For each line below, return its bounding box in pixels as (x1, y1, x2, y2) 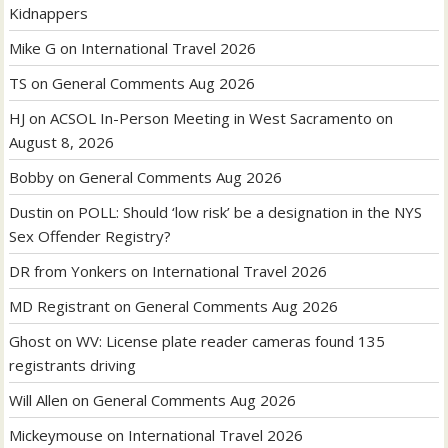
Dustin (9, 202, 54, 223)
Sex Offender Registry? (9, 226, 172, 247)
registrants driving (9, 355, 137, 376)
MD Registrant (9, 296, 111, 317)
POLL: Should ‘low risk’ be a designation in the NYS (78, 202, 423, 223)
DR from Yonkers (9, 261, 128, 282)
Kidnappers (9, 3, 89, 24)
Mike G (9, 38, 57, 59)
